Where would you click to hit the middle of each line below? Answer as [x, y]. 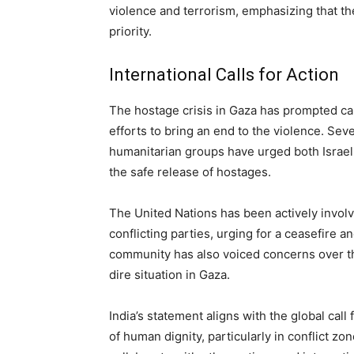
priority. [130, 31]
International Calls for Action [224, 75]
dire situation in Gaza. [169, 275]
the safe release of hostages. [190, 172]
